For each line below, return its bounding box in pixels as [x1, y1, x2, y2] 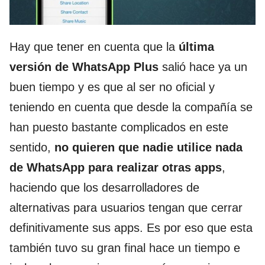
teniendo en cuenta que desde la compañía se [9, 101, 253, 114]
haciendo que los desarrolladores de [9, 181, 199, 195]
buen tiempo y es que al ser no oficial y [9, 80, 215, 94]
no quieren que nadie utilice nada [54, 141, 243, 154]
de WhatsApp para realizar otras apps [9, 161, 222, 174]
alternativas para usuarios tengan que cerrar [9, 201, 243, 215]
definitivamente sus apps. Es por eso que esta [9, 221, 253, 235]
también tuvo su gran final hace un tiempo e [9, 241, 240, 255]
